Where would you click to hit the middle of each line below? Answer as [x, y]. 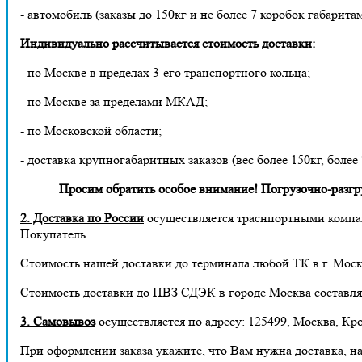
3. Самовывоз [58, 321]
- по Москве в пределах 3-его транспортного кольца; [165, 72]
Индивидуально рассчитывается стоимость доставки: [168, 43]
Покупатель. [55, 234]
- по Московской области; [91, 130]
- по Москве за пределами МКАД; [114, 101]
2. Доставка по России [82, 217]
